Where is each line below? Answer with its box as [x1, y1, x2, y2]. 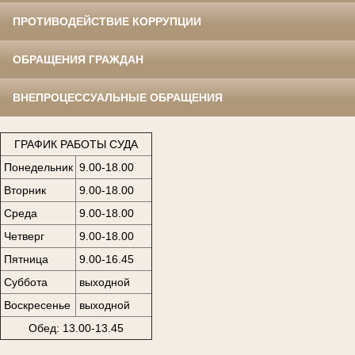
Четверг [3, 229, 44, 242]
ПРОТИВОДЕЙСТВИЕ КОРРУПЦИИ [13, 15, 201, 29]
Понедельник [3, 160, 73, 174]
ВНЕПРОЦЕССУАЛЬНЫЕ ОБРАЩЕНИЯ [13, 91, 223, 105]
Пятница [3, 252, 48, 265]
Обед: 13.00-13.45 [29, 321, 124, 334]
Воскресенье [3, 298, 71, 311]
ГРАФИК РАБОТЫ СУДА [14, 137, 138, 151]
